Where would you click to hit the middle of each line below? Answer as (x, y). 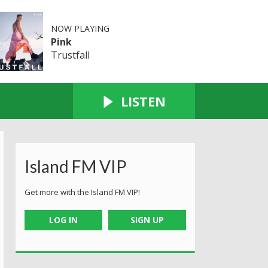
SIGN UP (147, 220)
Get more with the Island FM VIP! (82, 192)
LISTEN (143, 101)
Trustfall (70, 55)
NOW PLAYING (80, 28)
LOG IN (63, 220)
